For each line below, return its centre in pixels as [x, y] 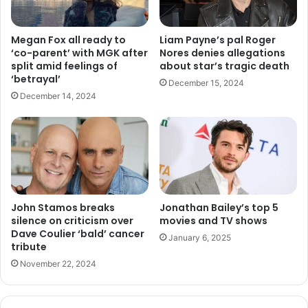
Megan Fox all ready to [68, 40]
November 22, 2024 [58, 264]
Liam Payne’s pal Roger [218, 40]
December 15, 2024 [206, 83]
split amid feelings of [64, 66]
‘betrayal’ [36, 79]
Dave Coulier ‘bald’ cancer [78, 234]
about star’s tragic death [224, 66]
